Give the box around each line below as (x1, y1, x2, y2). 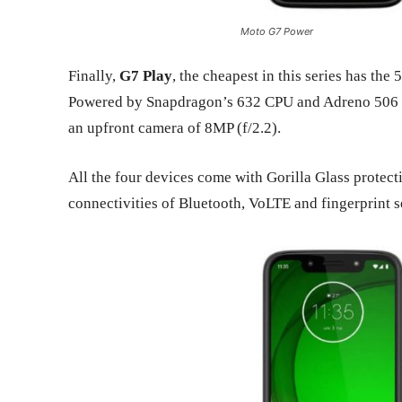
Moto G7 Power (240, 24, 314, 38)
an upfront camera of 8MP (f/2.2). (68, 118, 281, 136)
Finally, (68, 66, 119, 84)
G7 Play (119, 66, 172, 84)
